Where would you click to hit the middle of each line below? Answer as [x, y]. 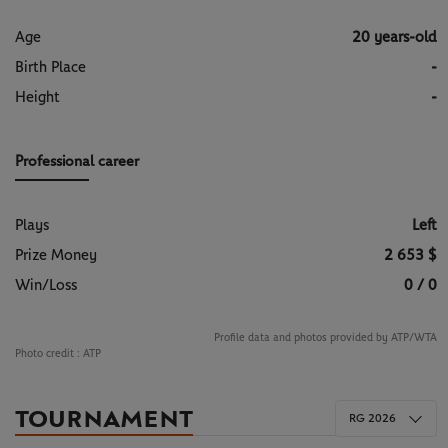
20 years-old [394, 37]
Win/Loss [46, 285]
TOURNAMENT [104, 419]
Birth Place [50, 67]
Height [37, 97]
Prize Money [56, 255]
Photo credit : [47, 353]
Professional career [77, 161]
